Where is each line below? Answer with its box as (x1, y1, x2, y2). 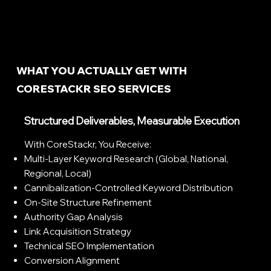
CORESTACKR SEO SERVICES (16, 82, 171, 95)
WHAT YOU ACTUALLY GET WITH (16, 64, 187, 77)
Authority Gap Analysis (24, 211, 123, 223)
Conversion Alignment (24, 255, 120, 267)
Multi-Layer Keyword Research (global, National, (24, 153, 229, 165)
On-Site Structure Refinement (24, 197, 152, 209)
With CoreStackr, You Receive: (24, 139, 152, 151)
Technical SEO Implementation (24, 240, 155, 252)
